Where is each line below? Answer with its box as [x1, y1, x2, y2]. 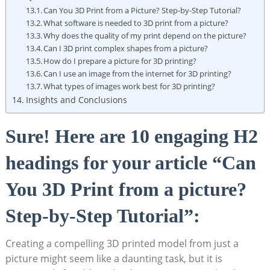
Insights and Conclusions [25, 93, 127, 105]
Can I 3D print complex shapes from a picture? [43, 42, 209, 54]
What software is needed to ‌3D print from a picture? [43, 17, 229, 28]
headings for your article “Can [5, 151, 256, 174]
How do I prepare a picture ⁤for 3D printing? [43, 55, 197, 66]
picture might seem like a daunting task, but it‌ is [5, 251, 222, 265]
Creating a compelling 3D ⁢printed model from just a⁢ [5, 236, 239, 250]
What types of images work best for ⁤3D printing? [43, 80, 216, 92]
